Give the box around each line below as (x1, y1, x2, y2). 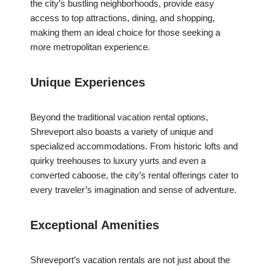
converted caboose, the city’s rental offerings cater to (30, 170, 238, 181)
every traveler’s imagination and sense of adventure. (30, 184, 237, 195)
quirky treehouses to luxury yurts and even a (30, 155, 206, 166)
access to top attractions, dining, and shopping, (30, 13, 215, 24)
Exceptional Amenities (30, 218, 159, 232)
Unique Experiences (30, 76, 145, 90)
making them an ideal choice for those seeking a (30, 27, 220, 38)
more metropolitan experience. (30, 42, 150, 53)
